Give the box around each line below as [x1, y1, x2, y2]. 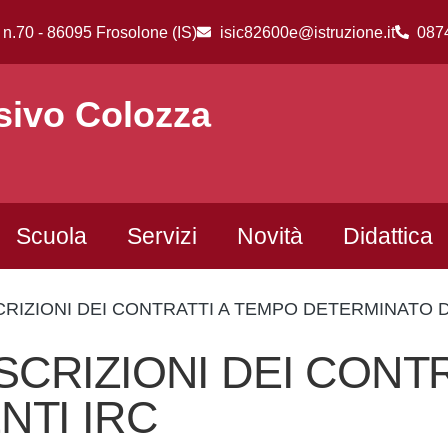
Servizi [126, 223, 197, 249]
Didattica [342, 223, 433, 249]
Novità [236, 223, 303, 249]
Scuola [15, 223, 87, 249]
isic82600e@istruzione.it [219, 23, 395, 41]
